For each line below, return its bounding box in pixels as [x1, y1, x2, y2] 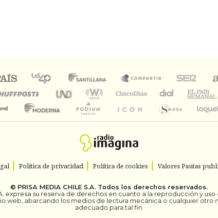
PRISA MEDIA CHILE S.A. [18, 183, 96, 191]
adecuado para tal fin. [74, 204, 144, 212]
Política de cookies [92, 162, 148, 171]
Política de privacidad [18, 162, 83, 171]
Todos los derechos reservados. [96, 183, 208, 191]
